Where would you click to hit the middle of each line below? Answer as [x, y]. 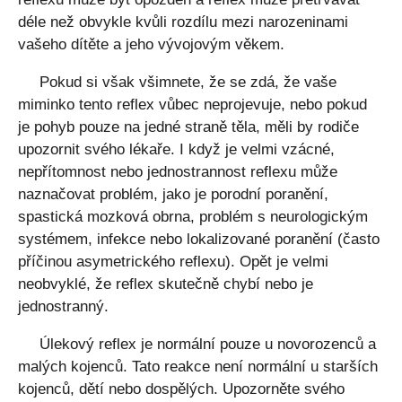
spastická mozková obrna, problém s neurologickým [193, 217]
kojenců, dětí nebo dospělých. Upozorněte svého [181, 389]
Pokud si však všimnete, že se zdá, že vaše [188, 82]
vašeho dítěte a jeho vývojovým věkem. [151, 44]
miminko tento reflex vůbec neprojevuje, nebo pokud [192, 105]
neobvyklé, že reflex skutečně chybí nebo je [166, 284]
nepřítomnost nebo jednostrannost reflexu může [178, 172]
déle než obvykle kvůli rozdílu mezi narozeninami [183, 22]
